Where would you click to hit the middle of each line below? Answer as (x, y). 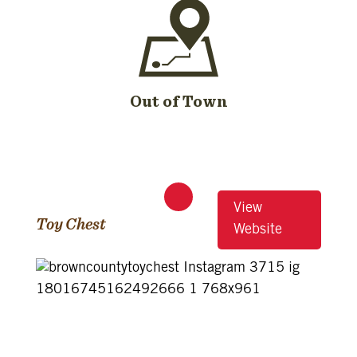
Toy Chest (71, 224)
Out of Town (178, 101)
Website (257, 230)
